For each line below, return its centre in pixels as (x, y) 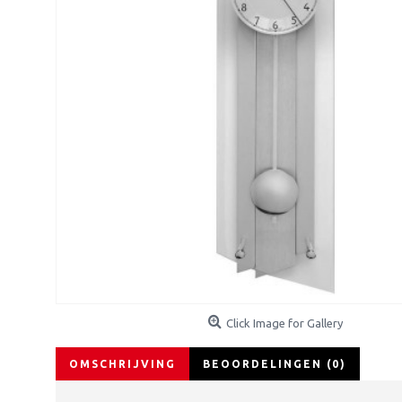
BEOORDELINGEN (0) (275, 364)
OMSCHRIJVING (122, 364)
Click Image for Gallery (284, 323)
